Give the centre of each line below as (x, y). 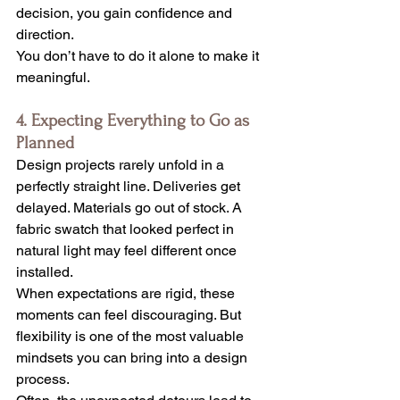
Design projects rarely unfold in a (122, 165)
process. (43, 379)
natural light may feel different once (128, 251)
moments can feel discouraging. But (130, 315)
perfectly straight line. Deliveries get (130, 187)
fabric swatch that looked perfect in (127, 229)
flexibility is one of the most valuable (132, 337)
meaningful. (53, 78)
